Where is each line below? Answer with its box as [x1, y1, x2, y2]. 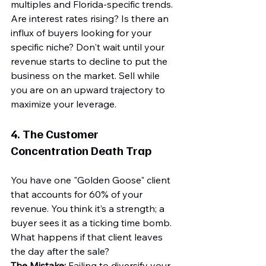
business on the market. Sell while [11, 69, 162, 82]
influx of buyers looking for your [11, 27, 154, 39]
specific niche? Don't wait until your [11, 41, 167, 53]
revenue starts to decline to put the [11, 55, 170, 68]
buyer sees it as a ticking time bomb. [11, 217, 174, 229]
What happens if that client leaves [11, 231, 165, 243]
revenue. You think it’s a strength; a [11, 202, 167, 215]
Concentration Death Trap [11, 142, 151, 159]
